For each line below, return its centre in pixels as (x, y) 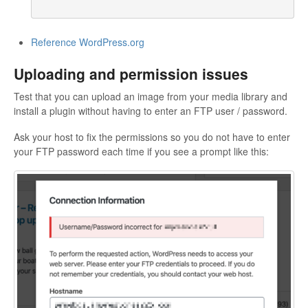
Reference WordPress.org (88, 42)
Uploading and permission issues (131, 73)
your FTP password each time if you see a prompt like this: (141, 152)
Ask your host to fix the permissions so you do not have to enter (152, 137)
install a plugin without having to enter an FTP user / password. (152, 111)
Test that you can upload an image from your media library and (151, 97)
